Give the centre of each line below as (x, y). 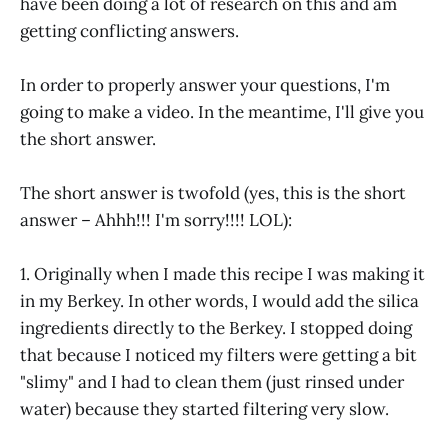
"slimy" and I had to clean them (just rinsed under (212, 382)
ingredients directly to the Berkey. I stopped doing (216, 328)
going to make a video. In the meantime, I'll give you (222, 112)
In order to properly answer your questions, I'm (205, 85)
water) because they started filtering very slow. (204, 409)
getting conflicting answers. (129, 31)
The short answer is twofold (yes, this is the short (213, 193)
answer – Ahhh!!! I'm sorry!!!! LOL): (156, 220)
